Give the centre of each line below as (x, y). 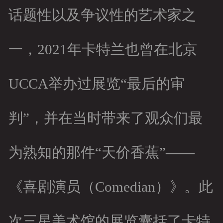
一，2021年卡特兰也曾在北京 (103, 50)
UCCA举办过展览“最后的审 (96, 84)
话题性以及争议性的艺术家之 (102, 15)
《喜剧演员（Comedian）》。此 (111, 187)
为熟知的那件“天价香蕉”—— (101, 153)
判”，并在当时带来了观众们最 (105, 118)
